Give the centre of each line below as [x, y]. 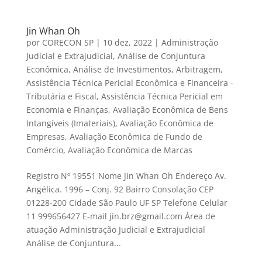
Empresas [45, 137]
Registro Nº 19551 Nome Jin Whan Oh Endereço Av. [126, 176]
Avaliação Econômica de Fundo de [136, 137]
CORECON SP [68, 43]
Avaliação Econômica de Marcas [130, 150]
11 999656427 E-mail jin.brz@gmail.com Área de [120, 216]
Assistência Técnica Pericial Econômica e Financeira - [130, 83]
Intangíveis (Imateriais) [70, 123]
